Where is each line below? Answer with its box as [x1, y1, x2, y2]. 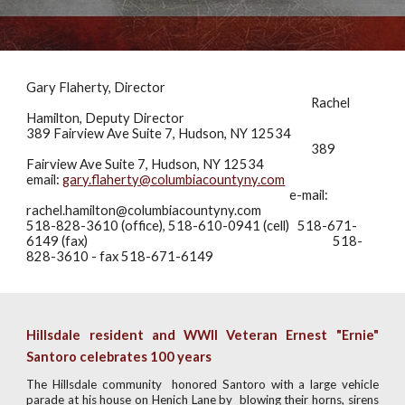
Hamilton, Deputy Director [26, 110, 185, 126]
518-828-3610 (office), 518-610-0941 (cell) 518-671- [26, 218, 358, 233]
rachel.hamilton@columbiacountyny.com [26, 202, 262, 218]
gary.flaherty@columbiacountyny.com [62, 172, 286, 187]
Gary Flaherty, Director [26, 80, 166, 95]
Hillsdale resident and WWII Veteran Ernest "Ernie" [26, 327, 379, 343]
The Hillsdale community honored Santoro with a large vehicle [26, 377, 379, 391]
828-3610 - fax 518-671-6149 [26, 249, 214, 264]
